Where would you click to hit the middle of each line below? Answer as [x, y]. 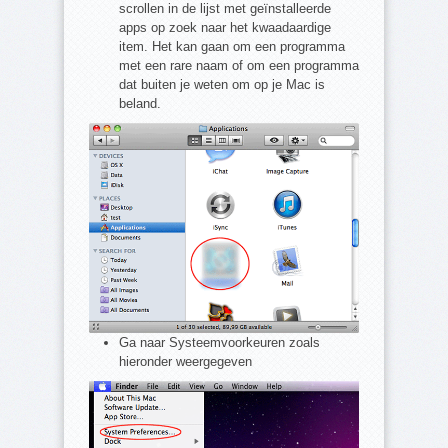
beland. [140, 104]
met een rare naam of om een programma [239, 66]
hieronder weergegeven [185, 362]
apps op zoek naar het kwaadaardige [225, 28]
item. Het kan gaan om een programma [232, 47]
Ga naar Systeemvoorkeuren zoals [219, 343]
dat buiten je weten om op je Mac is [222, 85]
